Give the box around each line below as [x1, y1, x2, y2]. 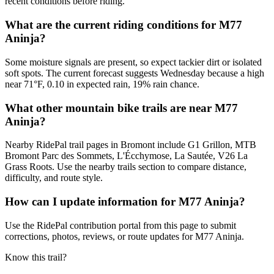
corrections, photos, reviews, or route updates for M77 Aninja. [5, 231, 244, 242]
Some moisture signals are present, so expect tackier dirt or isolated [5, 56, 262, 67]
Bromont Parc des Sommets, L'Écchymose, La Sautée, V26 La [5, 150, 248, 161]
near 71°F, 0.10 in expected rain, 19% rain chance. [5, 78, 199, 89]
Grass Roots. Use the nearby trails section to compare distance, [5, 161, 246, 172]
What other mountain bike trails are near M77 [5, 101, 238, 114]
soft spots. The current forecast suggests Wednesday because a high [5, 67, 264, 78]
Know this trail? [5, 251, 67, 262]
